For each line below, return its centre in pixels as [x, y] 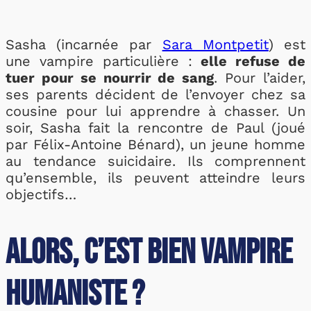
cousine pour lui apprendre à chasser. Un [155, 111]
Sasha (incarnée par [84, 44]
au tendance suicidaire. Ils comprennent [155, 161]
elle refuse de [253, 61]
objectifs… [41, 194]
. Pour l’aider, [260, 78]
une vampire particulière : [103, 61]
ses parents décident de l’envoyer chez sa [155, 94]
